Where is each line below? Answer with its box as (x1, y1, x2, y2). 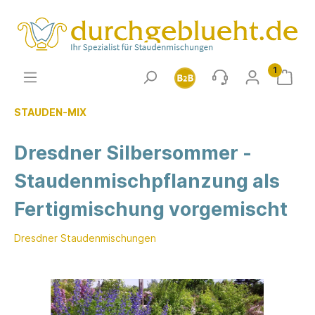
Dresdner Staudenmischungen (14, 232, 156, 245)
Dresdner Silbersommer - (14, 141, 252, 165)
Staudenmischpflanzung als (14, 169, 280, 193)
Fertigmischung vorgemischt (14, 198, 288, 221)
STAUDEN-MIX (14, 106, 86, 119)
